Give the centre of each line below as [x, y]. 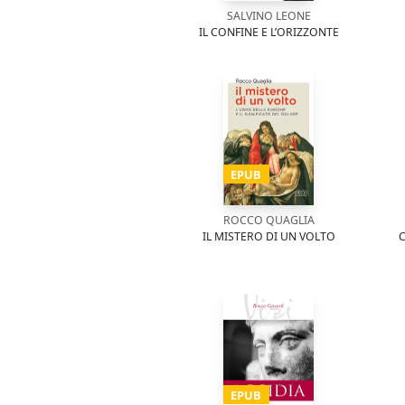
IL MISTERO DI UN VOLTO [268, 236]
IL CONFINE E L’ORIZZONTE [268, 32]
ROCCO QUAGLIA [268, 220]
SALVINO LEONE [268, 16]
